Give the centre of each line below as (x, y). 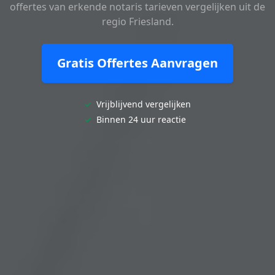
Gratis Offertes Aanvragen (137, 63)
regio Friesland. (137, 21)
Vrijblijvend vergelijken (142, 104)
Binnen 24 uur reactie (140, 119)
